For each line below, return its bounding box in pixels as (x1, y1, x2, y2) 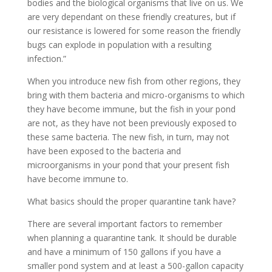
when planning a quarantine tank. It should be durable (27, 232, 237, 243)
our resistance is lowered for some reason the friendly (27, 25, 240, 36)
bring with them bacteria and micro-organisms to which (27, 89, 245, 101)
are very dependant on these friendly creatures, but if (27, 11, 236, 22)
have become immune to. (27, 173, 128, 185)
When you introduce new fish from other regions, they (27, 75, 240, 87)
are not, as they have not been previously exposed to (27, 117, 237, 129)
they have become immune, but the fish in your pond (27, 103, 236, 115)
